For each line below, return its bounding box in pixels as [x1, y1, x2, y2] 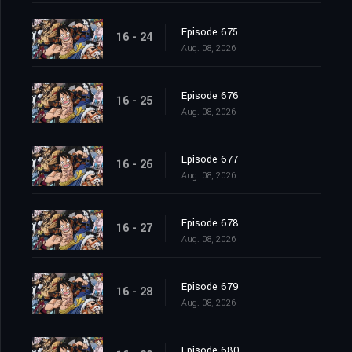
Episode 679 [181, 280, 239, 295]
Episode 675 [181, 25, 238, 40]
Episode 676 [181, 89, 239, 104]
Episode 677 [181, 152, 238, 167]
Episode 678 [181, 216, 239, 231]
